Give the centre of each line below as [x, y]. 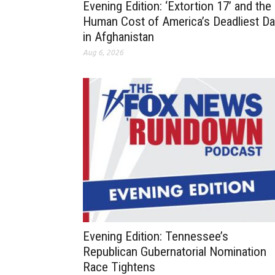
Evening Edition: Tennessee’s [156, 237]
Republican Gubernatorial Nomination [175, 252]
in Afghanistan [118, 37]
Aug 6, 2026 [103, 53]
